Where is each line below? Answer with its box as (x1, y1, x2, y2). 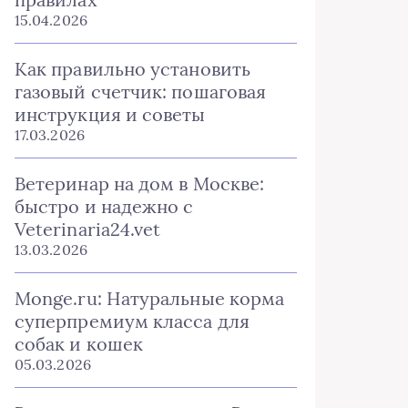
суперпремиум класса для (15, 310, 250, 332)
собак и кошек (15, 332, 144, 355)
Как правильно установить (15, 57, 250, 80)
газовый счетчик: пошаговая (15, 80, 267, 103)
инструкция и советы (15, 103, 206, 126)
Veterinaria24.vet (15, 218, 161, 240)
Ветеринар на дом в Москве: (15, 172, 265, 195)
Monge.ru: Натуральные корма (15, 287, 285, 310)
